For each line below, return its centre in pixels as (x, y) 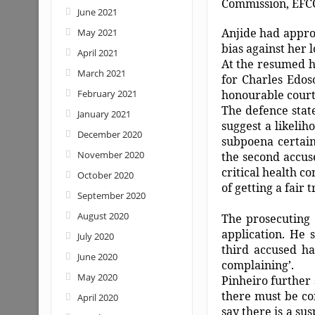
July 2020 (95, 236)
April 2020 (97, 297)
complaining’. (257, 265)
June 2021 (97, 12)
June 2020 (97, 257)
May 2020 (97, 277)
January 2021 (104, 114)
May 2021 (97, 32)
